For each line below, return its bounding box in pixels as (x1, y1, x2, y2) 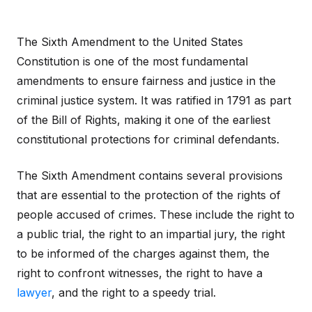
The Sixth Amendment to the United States (17, 35, 243, 49)
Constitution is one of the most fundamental (17, 54, 248, 68)
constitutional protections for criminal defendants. (17, 132, 279, 146)
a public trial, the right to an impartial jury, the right (17, 227, 285, 241)
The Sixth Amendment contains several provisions (17, 169, 283, 182)
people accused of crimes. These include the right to (17, 208, 295, 221)
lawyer (17, 286, 52, 299)
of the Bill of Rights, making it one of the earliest (17, 113, 270, 127)
